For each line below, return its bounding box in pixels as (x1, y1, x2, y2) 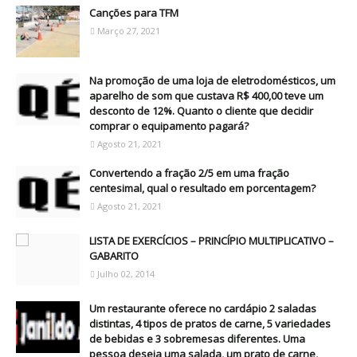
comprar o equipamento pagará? (89, 119, 249, 133)
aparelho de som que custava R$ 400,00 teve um (89, 88, 324, 103)
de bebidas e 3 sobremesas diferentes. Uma (89, 331, 305, 346)
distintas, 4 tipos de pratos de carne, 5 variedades (89, 316, 331, 331)
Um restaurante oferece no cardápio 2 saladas (89, 301, 316, 316)
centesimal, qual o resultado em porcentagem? (89, 181, 316, 195)
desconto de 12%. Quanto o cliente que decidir (89, 104, 313, 118)
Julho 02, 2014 (97, 268, 155, 280)
